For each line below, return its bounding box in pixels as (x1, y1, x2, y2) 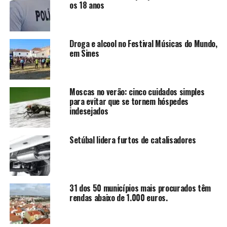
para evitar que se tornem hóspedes (69, 95, 188, 108)
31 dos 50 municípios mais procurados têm (69, 182, 211, 195)
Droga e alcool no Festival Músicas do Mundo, (69, 37, 217, 50)
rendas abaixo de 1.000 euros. (69, 192, 168, 204)
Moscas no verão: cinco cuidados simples (69, 86, 205, 98)
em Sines (69, 47, 99, 60)
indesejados (69, 105, 108, 118)
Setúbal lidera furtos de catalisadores (69, 134, 196, 146)
